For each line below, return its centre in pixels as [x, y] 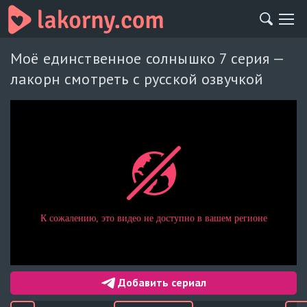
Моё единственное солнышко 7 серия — [147, 58]
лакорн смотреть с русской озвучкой [137, 79]
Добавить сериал [160, 283]
